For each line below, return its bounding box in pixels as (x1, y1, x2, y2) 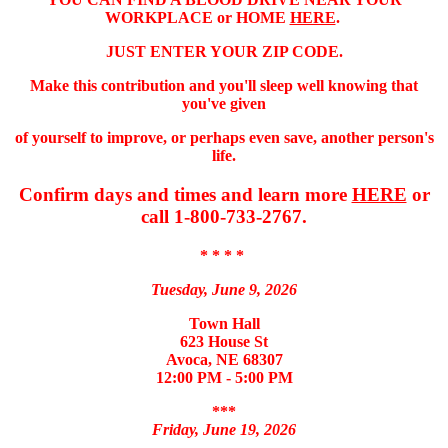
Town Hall (188, 314, 260, 332)
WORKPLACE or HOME (104, 9, 290, 27)
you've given (182, 95, 266, 113)
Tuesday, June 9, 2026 (151, 280, 297, 298)
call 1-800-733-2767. (141, 206, 307, 228)
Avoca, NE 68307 (165, 350, 283, 368)
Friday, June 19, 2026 (152, 420, 296, 438)
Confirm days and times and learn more (18, 184, 352, 206)
